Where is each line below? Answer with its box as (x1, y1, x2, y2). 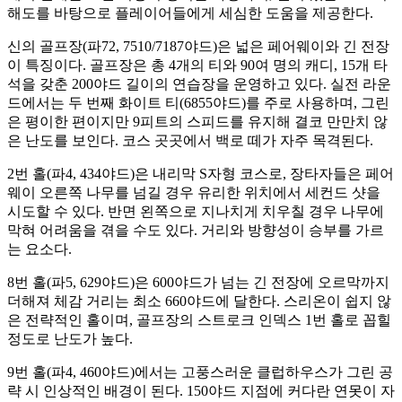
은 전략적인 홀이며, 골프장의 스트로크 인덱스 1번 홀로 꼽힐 (7, 312, 391, 328)
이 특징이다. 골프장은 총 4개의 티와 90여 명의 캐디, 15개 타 (7, 57, 388, 74)
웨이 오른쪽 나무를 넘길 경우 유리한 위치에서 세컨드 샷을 (7, 185, 380, 201)
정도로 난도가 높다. (7, 331, 133, 347)
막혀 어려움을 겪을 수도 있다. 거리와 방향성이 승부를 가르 (7, 223, 384, 239)
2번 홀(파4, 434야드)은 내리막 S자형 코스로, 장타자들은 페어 (7, 166, 394, 182)
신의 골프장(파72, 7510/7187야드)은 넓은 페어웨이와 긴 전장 (7, 39, 389, 55)
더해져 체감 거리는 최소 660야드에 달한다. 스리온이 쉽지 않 (7, 293, 391, 310)
